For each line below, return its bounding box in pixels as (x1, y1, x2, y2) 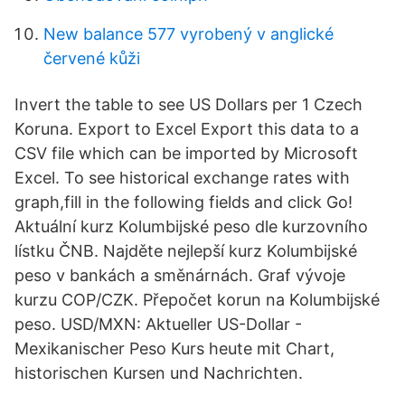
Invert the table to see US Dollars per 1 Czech (14, 95, 363, 114)
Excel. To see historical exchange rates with (14, 168, 350, 187)
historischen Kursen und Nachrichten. (14, 363, 303, 382)
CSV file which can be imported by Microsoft (14, 144, 358, 163)
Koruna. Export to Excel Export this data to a (14, 119, 359, 138)
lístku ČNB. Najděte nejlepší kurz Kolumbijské (14, 241, 357, 260)
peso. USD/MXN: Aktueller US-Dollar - (14, 315, 302, 334)
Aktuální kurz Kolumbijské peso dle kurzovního (14, 217, 368, 236)
